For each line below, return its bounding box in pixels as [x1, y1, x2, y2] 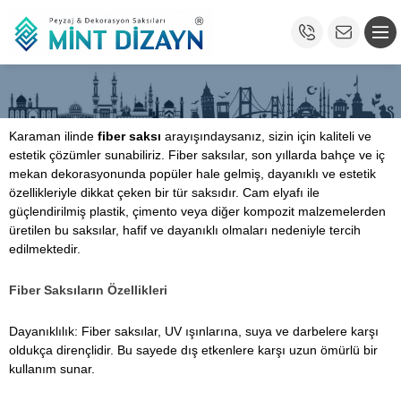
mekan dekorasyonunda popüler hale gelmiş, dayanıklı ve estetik [9, 166, 376, 181]
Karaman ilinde [9, 129, 98, 143]
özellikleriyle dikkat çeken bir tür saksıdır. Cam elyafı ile [9, 185, 320, 200]
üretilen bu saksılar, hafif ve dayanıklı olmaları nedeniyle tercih [9, 223, 361, 237]
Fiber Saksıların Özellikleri [9, 283, 167, 297]
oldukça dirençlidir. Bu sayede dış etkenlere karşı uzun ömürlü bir [9, 343, 378, 357]
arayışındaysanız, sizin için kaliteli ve [161, 129, 371, 143]
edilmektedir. [9, 242, 81, 256]
